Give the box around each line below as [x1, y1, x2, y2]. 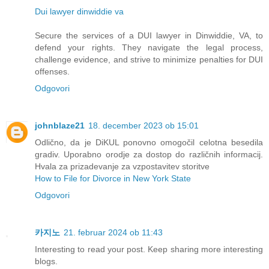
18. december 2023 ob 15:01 [88, 121, 199, 131]
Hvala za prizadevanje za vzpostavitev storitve [35, 162, 210, 172]
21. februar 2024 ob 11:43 [64, 228, 163, 238]
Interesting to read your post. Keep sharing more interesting [35, 244, 263, 255]
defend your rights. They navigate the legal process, [35, 43, 263, 53]
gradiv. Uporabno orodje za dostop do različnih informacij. [35, 150, 263, 160]
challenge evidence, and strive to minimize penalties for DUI [35, 55, 263, 65]
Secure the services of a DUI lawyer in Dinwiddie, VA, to [35, 31, 263, 41]
